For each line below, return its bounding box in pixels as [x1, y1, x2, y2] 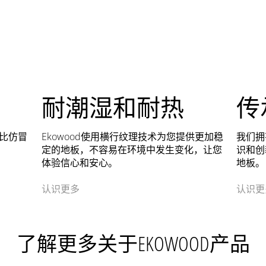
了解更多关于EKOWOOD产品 [16, 230, 250, 258]
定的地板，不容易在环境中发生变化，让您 [42, 143, 222, 157]
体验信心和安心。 [42, 156, 118, 170]
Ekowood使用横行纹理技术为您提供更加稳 [42, 130, 223, 144]
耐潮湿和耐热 [42, 91, 184, 124]
